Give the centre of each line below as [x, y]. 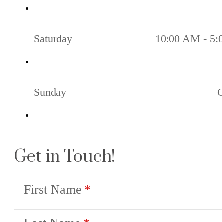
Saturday [53, 38]
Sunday [50, 92]
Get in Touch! [65, 156]
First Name [53, 190]
